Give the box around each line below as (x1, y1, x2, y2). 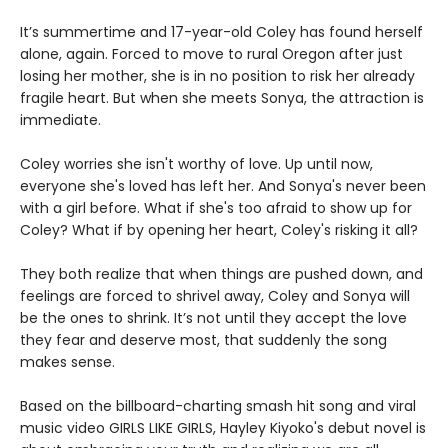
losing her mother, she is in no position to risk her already (20, 66, 415, 87)
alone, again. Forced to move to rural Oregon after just (20, 44, 403, 65)
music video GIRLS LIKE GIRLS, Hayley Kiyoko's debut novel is (20, 418, 426, 439)
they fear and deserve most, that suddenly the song (20, 330, 387, 351)
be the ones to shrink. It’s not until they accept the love (20, 308, 407, 329)
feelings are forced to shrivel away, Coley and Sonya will (20, 286, 410, 307)
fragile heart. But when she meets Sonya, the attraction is (20, 88, 424, 109)
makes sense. (20, 352, 115, 373)
